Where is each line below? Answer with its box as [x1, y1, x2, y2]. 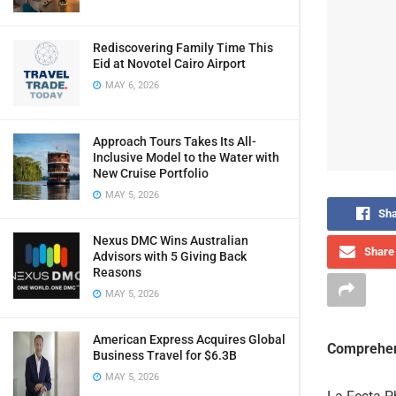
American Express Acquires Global [93, 332, 286, 346]
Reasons [93, 265, 141, 279]
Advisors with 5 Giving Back [93, 249, 247, 263]
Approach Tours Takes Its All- [93, 134, 256, 148]
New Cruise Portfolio [93, 166, 209, 180]
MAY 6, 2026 [103, 80, 159, 91]
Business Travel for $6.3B [93, 348, 237, 362]
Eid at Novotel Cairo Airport [93, 57, 246, 71]
